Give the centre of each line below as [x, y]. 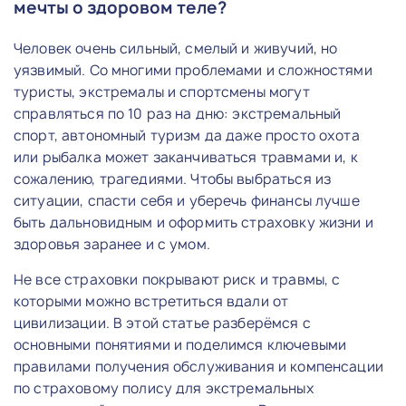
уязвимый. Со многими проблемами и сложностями [193, 70]
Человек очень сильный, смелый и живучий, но [176, 48]
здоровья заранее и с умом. [114, 244]
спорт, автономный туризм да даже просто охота [187, 135]
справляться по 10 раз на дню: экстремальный [178, 113]
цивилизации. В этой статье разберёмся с [162, 323]
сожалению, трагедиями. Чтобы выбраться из [173, 179]
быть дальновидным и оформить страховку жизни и [193, 222]
